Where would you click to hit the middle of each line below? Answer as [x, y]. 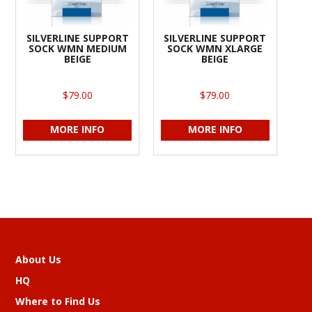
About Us [39, 260]
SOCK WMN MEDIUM [77, 49]
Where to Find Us [58, 302]
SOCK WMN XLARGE [215, 49]
